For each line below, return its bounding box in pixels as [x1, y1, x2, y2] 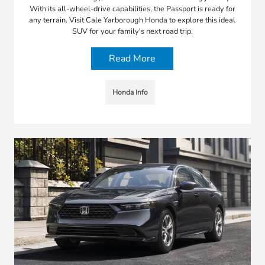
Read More [109, 52, 156, 66]
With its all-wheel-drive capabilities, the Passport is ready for [29, 4, 235, 15]
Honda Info [112, 88, 148, 98]
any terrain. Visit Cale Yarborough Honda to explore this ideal [29, 15, 236, 26]
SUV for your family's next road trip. [72, 26, 193, 37]
